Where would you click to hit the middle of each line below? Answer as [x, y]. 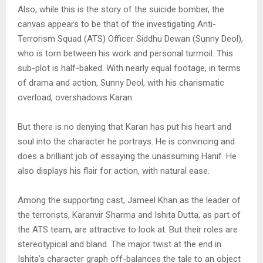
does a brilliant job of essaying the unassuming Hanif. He [127, 156]
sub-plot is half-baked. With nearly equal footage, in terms [129, 68]
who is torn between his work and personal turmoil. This [125, 54]
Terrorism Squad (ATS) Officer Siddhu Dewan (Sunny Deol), [130, 39]
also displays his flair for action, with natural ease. [114, 171]
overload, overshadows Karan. [76, 98]
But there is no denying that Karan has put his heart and [124, 127]
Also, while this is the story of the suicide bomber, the [121, 10]
